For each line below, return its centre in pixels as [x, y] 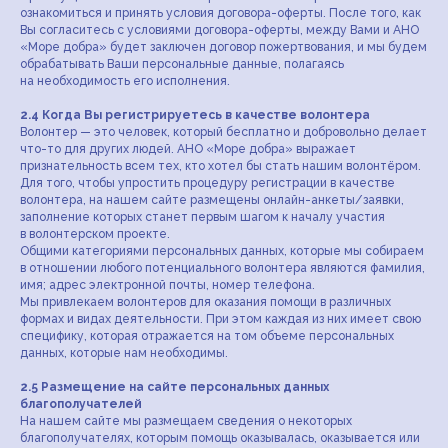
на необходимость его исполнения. [125, 81]
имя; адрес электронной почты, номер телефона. [167, 285]
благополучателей [81, 404]
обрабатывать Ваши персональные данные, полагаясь [182, 64]
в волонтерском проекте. [95, 234]
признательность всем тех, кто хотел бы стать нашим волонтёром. [220, 166]
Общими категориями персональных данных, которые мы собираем [222, 251]
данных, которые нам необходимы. [124, 353]
